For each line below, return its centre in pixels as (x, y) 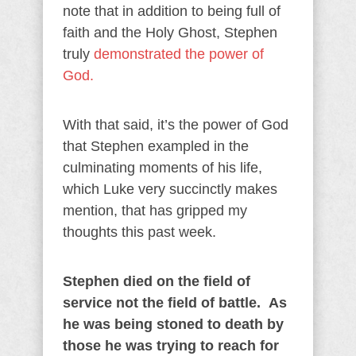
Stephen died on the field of (157, 281)
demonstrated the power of (179, 54)
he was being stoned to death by (173, 324)
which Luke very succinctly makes (170, 189)
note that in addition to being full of (172, 11)
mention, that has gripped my (155, 211)
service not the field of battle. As (175, 303)
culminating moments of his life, (163, 168)
